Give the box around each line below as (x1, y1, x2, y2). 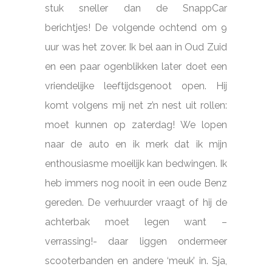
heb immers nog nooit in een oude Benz (45, 177, 227, 189)
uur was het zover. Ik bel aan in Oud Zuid (45, 41, 227, 53)
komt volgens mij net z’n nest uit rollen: (45, 99, 227, 111)
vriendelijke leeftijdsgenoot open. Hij (45, 80, 227, 92)
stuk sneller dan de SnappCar (45, 2, 227, 14)
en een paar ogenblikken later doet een (45, 60, 227, 72)
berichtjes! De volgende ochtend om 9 (45, 21, 227, 33)
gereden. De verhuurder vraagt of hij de (45, 196, 227, 208)
